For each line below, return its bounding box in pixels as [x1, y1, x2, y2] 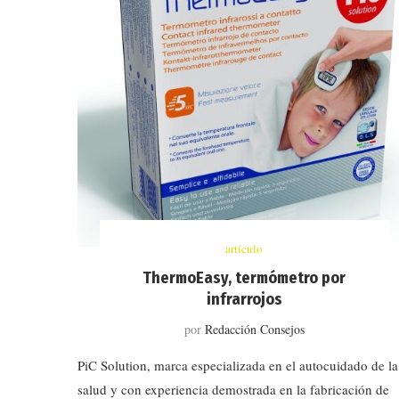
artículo [225, 240, 264, 256]
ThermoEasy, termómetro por [142, 267, 346, 288]
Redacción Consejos [204, 320, 305, 338]
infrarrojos [206, 289, 282, 309]
